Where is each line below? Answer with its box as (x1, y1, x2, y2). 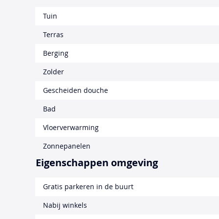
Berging (43, 48, 68, 58)
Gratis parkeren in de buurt (43, 181, 133, 191)
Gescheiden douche (43, 85, 108, 95)
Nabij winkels (43, 200, 87, 210)
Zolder (43, 66, 64, 76)
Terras (43, 29, 64, 39)
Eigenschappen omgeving (36, 155, 158, 169)
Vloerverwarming (43, 122, 99, 132)
